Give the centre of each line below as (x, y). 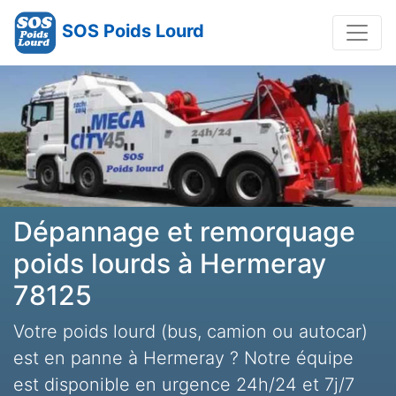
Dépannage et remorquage (184, 232)
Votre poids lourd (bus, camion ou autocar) (190, 331)
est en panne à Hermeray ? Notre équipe (183, 358)
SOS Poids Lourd (133, 31)
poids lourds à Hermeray (170, 263)
